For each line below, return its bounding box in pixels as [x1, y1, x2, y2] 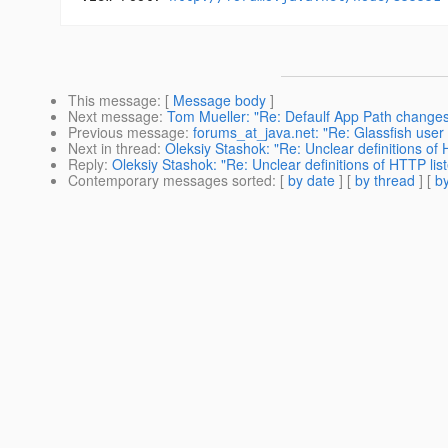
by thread [355, 170, 415, 191]
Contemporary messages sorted [68, 170, 272, 191]
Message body [173, 90, 266, 111]
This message [68, 90, 157, 111]
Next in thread [68, 138, 157, 159]
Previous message [68, 122, 185, 143]
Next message [68, 106, 159, 127]
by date [288, 170, 335, 191]
